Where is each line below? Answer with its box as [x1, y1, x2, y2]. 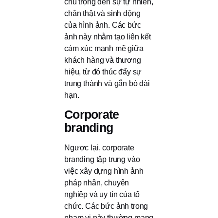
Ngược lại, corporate [64, 144, 134, 152]
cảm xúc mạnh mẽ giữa [64, 44, 144, 53]
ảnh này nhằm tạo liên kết [64, 32, 151, 41]
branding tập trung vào [64, 155, 140, 164]
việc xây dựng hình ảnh [64, 167, 144, 176]
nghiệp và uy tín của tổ [64, 190, 140, 199]
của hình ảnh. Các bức [64, 20, 141, 29]
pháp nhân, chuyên [64, 179, 129, 187]
